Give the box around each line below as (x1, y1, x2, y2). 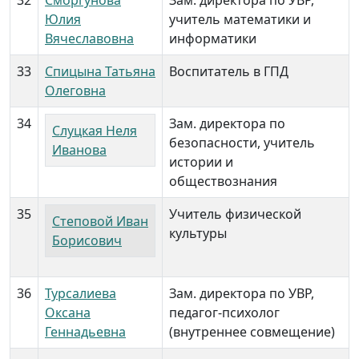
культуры (169, 224, 227, 242)
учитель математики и (169, 10, 311, 28)
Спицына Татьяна (45, 63, 155, 80)
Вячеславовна (45, 30, 134, 47)
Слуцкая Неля (52, 122, 137, 139)
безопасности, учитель (169, 134, 315, 151)
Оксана (45, 304, 91, 321)
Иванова (52, 141, 107, 159)
